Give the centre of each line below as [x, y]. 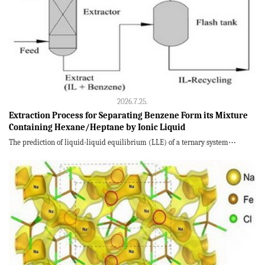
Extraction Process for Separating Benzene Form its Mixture [128, 115]
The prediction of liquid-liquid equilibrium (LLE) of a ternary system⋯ [122, 142]
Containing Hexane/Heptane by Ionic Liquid [97, 127]
